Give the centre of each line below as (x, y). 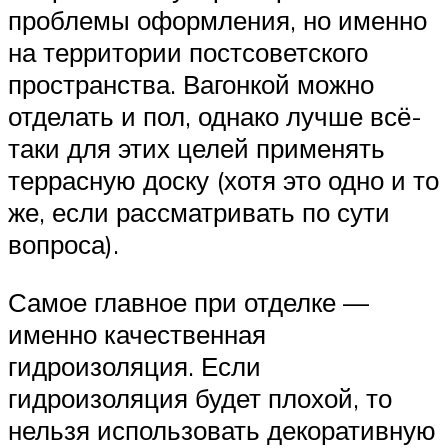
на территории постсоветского (188, 52)
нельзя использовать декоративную (222, 429)
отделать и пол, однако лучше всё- (215, 116)
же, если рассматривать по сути (199, 212)
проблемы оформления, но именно (217, 20)
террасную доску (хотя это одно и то (223, 180)
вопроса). (63, 244)
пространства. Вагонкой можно (191, 84)
